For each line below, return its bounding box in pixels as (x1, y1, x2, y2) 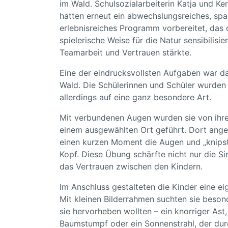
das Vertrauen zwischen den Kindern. (60, 161, 203, 172)
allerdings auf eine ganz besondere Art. (60, 92, 211, 102)
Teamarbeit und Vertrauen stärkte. (60, 47, 191, 58)
